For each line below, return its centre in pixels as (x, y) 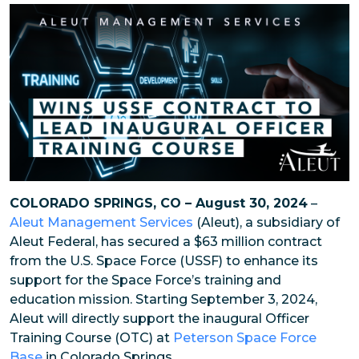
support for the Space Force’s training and (145, 280)
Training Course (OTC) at (91, 338)
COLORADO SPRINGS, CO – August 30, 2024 (159, 204)
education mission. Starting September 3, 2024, (163, 300)
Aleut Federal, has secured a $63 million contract (166, 242)
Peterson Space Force (245, 338)
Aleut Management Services (101, 223)
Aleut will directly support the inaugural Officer (159, 319)
